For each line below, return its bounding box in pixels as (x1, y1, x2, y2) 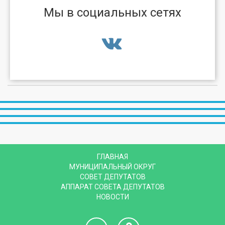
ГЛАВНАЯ (97, 153, 128, 161)
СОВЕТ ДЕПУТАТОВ (79, 173, 146, 181)
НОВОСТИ (96, 193, 129, 201)
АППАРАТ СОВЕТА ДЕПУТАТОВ (60, 183, 165, 191)
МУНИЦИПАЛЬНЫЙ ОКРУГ (69, 163, 156, 171)
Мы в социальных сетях (44, 6, 181, 20)
